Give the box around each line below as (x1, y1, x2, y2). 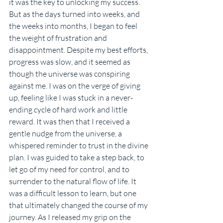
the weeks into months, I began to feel (9, 21, 139, 31)
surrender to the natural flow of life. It (9, 176, 138, 187)
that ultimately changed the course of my (9, 200, 149, 211)
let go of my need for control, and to (9, 164, 131, 175)
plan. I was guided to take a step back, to (9, 152, 146, 163)
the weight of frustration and (9, 33, 109, 43)
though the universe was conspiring (9, 69, 131, 79)
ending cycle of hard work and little (9, 105, 129, 115)
